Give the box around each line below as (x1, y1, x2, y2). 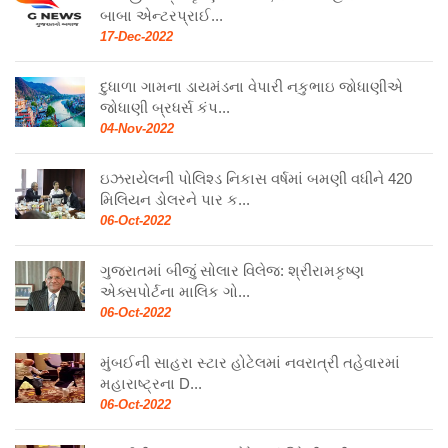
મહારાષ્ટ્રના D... (100, 374, 202, 392)
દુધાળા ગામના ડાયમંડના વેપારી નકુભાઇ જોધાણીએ (100, 77, 403, 95)
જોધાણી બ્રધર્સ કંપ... (100, 98, 230, 116)
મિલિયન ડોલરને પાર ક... (100, 190, 250, 208)
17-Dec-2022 (100, 28, 173, 44)
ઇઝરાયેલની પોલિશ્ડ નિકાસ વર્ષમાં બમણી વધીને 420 (100, 169, 412, 187)
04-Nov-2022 (100, 120, 174, 136)
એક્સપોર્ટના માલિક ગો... (100, 282, 250, 300)
